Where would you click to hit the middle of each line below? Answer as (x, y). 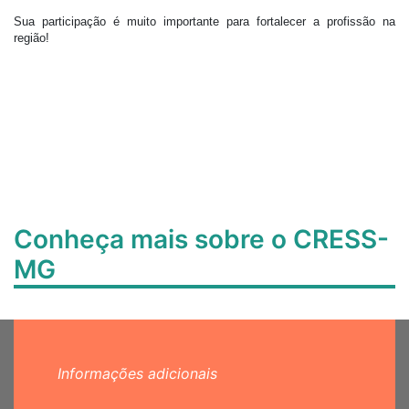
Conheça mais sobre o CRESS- (201, 239)
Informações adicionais (137, 373)
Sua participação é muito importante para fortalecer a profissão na (204, 21)
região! (31, 38)
